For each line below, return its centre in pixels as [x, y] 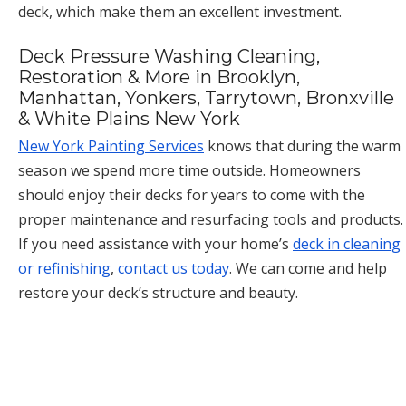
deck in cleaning [347, 243]
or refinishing [64, 268]
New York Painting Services [111, 145]
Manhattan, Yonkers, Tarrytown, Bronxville [206, 97]
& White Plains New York [129, 118]
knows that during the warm [302, 145]
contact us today [174, 268]
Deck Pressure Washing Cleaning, [169, 56]
